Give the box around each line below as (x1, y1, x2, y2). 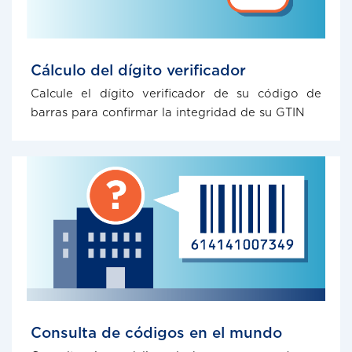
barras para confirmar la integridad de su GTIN (31, 105, 305, 119)
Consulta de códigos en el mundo (31, 324, 282, 342)
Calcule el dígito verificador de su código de (31, 86, 321, 100)
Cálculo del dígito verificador (31, 61, 246, 79)
